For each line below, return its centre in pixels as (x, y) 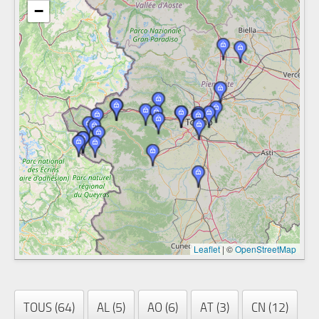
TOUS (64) (49, 307)
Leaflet (207, 249)
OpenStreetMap (266, 249)
